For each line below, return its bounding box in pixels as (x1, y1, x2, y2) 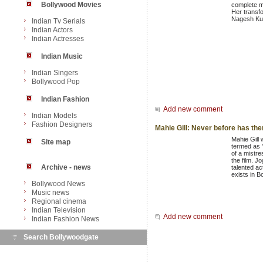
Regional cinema (32, 197, 86, 205)
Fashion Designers (32, 120, 92, 129)
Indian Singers (32, 69, 78, 77)
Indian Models (32, 112, 77, 120)
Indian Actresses (32, 35, 84, 43)
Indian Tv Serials (32, 17, 85, 25)
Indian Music (41, 52, 83, 60)
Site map (41, 138, 70, 146)
